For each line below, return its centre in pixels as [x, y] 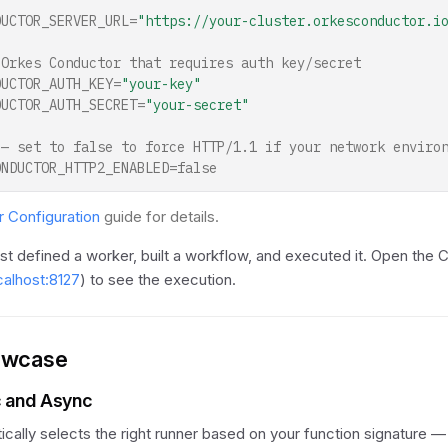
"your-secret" [197, 105]
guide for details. [159, 216]
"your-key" [161, 84]
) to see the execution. [158, 279]
